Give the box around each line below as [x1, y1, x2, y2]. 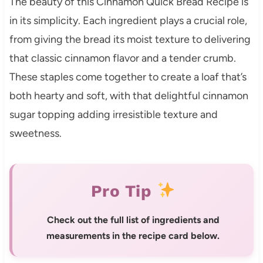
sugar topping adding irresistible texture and [9, 107, 218, 121]
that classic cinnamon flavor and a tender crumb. [9, 51, 236, 65]
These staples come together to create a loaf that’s [9, 70, 247, 83]
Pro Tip [90, 181, 157, 201]
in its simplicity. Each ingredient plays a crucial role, [9, 14, 247, 27]
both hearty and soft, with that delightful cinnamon [9, 89, 248, 102]
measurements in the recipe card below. [46, 230, 220, 241]
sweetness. [9, 126, 62, 140]
